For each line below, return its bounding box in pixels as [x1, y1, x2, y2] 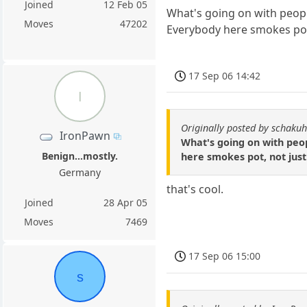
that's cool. [167, 182, 224, 197]
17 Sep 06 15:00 [188, 249, 261, 262]
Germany [58, 166, 101, 179]
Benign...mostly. [41, 149, 118, 162]
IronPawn [59, 127, 110, 143]
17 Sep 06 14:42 [188, 69, 261, 82]
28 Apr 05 [103, 196, 148, 209]
